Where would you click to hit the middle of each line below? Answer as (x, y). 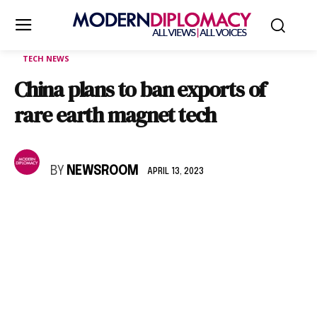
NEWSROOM (102, 171)
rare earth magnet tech (115, 115)
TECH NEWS (46, 58)
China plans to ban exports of (140, 90)
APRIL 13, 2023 (175, 172)
